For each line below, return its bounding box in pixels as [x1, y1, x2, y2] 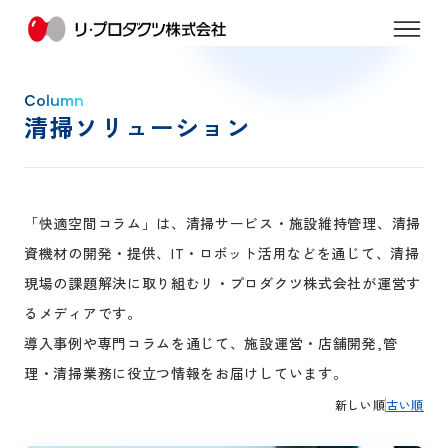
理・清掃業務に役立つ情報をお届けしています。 [24, 363, 348, 383]
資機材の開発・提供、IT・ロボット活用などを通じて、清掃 [24, 243, 420, 263]
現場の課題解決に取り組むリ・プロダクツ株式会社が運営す [24, 273, 421, 293]
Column [24, 90, 84, 113]
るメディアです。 [24, 303, 142, 323]
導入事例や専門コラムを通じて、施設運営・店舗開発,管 [24, 333, 398, 353]
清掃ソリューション [24, 109, 251, 144]
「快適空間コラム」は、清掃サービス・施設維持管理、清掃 [24, 213, 421, 233]
